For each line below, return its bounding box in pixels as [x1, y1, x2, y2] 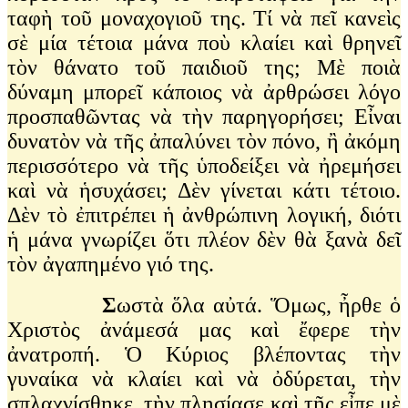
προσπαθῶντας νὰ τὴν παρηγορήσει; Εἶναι [7, 104, 401, 128]
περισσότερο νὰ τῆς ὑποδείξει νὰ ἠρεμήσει [7, 153, 401, 178]
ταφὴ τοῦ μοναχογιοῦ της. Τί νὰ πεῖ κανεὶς [7, 5, 401, 30]
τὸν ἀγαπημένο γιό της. [7, 251, 214, 276]
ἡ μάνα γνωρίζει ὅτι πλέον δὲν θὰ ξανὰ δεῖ [7, 227, 401, 251]
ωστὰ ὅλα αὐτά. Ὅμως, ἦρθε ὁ [116, 292, 402, 317]
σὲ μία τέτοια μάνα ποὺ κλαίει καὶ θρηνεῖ [7, 30, 401, 55]
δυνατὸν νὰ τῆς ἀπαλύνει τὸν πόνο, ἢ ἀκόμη [7, 128, 401, 153]
